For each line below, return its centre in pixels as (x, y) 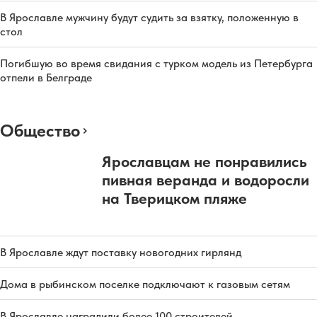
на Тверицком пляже (174, 198)
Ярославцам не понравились (204, 161)
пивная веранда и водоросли (206, 179)
